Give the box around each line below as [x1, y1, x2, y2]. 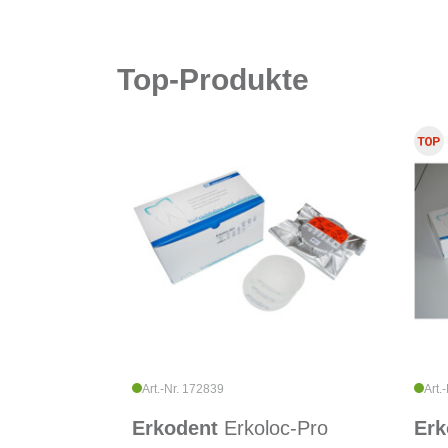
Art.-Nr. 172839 [142, 382, 224, 397]
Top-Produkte [117, 63, 309, 97]
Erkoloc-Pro [224, 417, 328, 440]
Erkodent [132, 417, 224, 440]
